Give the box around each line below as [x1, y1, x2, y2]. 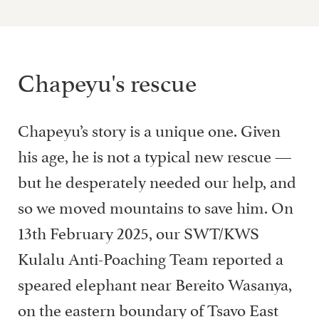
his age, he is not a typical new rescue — [18, 142, 291, 167]
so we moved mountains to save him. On [18, 193, 293, 218]
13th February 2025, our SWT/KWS [18, 219, 259, 244]
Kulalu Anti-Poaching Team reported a [18, 244, 283, 269]
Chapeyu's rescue [18, 61, 197, 98]
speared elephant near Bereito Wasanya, [18, 270, 292, 295]
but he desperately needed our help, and [18, 167, 296, 192]
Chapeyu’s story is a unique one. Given [18, 116, 281, 141]
